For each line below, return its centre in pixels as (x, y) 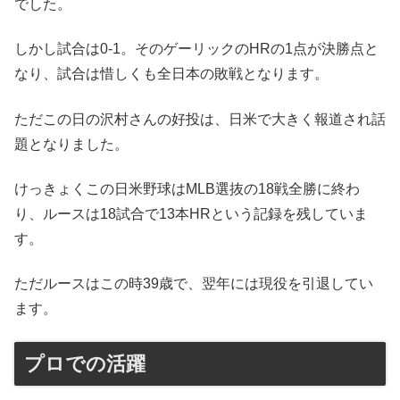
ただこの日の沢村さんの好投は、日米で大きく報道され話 (200, 119)
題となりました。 (71, 144)
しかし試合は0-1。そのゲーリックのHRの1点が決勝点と (196, 49)
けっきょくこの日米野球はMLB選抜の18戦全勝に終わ (187, 188)
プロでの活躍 (85, 363)
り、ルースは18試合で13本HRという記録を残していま (191, 213)
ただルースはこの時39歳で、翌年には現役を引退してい (194, 284)
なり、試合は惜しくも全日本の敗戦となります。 (171, 74)
